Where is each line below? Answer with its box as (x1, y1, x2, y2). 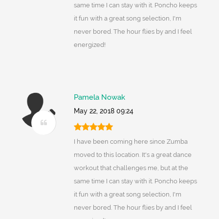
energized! (73, 41, 106, 49)
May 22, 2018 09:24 (73, 107, 133, 115)
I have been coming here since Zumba (73, 138, 188, 146)
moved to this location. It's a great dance (73, 151, 192, 159)
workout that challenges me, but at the (73, 164, 188, 172)
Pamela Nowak (73, 93, 125, 102)
